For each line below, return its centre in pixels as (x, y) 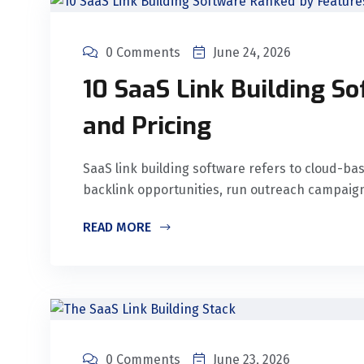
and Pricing (147, 126)
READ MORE (119, 227)
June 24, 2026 (252, 52)
